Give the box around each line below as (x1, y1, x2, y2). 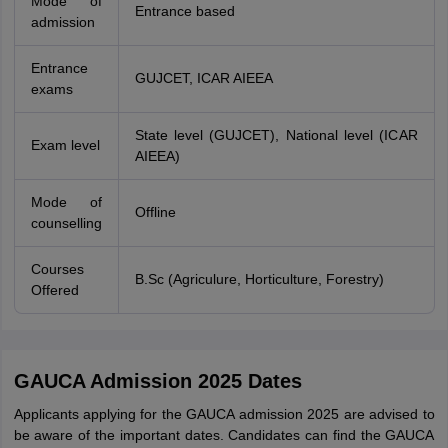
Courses (30, 261, 84, 277)
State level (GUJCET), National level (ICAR (134, 127, 418, 143)
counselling (30, 215, 102, 231)
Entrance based (134, 3, 235, 19)
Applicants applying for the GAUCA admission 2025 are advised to (13, 406, 435, 422)
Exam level (30, 137, 100, 153)
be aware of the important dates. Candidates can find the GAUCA (13, 427, 435, 443)
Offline (134, 204, 176, 220)
